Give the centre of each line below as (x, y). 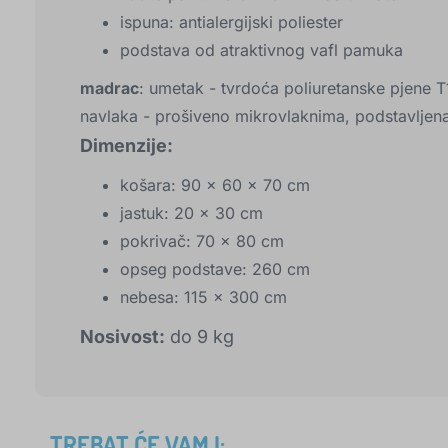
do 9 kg (199, 337)
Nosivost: (122, 337)
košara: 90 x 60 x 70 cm (215, 185)
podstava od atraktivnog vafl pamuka (261, 50)
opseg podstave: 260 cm (215, 269)
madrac (109, 88)
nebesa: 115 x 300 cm (203, 297)
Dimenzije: (126, 146)
